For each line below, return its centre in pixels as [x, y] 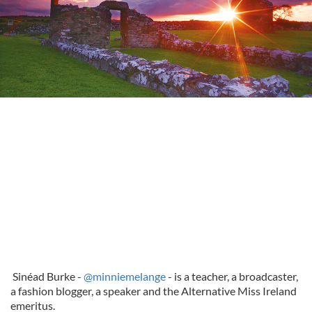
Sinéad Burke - [47, 276]
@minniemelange [125, 276]
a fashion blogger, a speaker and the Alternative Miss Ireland [154, 291]
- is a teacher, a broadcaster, [232, 276]
